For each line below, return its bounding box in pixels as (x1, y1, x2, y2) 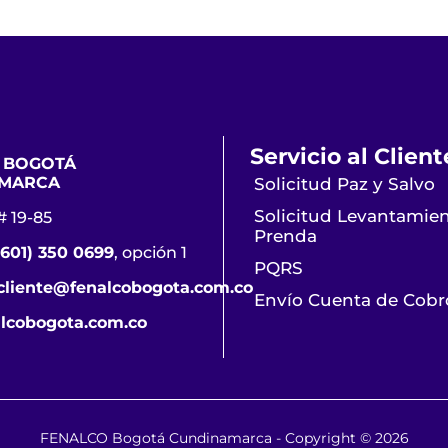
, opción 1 (113, 243, 187, 263)
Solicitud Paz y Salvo (254, 174, 436, 195)
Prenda (254, 226, 318, 247)
